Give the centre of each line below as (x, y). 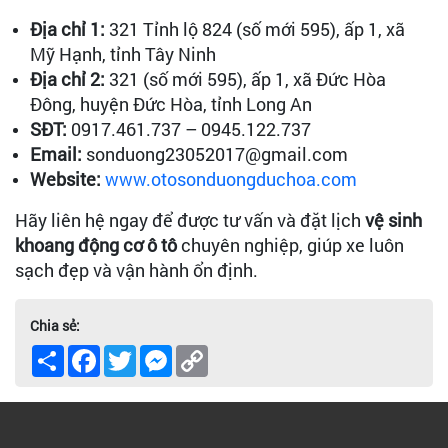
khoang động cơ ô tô (96, 244)
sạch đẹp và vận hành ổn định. (136, 269)
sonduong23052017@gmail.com (217, 153)
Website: (65, 178)
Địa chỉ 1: (67, 28)
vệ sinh (393, 219)
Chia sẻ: (55, 325)
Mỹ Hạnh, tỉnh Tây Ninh (123, 53)
